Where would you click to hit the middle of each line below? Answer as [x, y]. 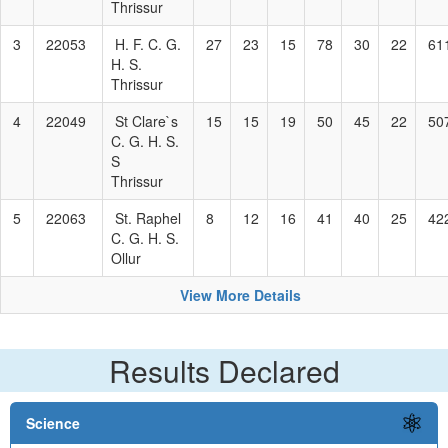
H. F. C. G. [146, 43]
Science [53, 422]
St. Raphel [146, 217]
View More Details [240, 294]
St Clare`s [144, 120]
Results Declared [224, 370]
